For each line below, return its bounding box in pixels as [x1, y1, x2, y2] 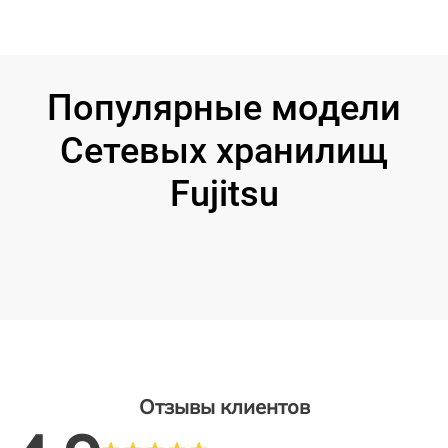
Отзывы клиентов [138, 394, 310, 420]
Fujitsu [169, 173, 279, 216]
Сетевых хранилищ [60, 130, 388, 173]
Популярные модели [47, 87, 401, 130]
